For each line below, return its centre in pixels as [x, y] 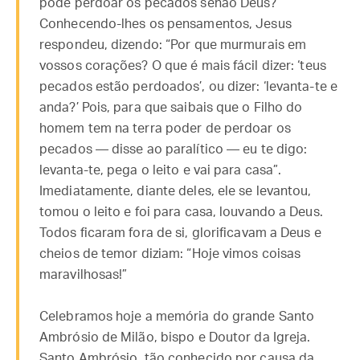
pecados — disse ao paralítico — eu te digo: [174, 149]
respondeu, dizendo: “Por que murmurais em [173, 45]
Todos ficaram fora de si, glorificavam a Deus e [180, 233]
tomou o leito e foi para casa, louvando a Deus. [181, 212]
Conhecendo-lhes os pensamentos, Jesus [166, 24]
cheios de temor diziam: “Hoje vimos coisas [170, 254]
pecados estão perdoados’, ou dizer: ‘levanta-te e [188, 87]
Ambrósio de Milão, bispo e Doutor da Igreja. [175, 337]
